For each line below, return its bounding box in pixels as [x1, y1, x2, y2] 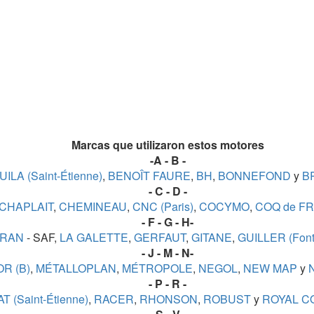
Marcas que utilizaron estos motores [71, 137, 264, 153]
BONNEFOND [215, 168, 291, 184]
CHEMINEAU [55, 198, 127, 215]
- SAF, [24, 229, 57, 246]
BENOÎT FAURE [105, 168, 191, 184]
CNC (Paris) [129, 198, 193, 215]
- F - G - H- [142, 214, 193, 231]
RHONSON [137, 291, 198, 308]
